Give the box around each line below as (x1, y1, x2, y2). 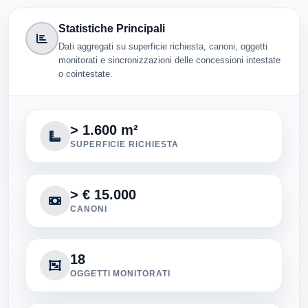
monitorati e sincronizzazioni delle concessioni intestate (58, 54, 280, 65)
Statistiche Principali (58, 23, 165, 34)
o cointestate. (58, 68, 113, 79)
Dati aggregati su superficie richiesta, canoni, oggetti (58, 41, 267, 52)
